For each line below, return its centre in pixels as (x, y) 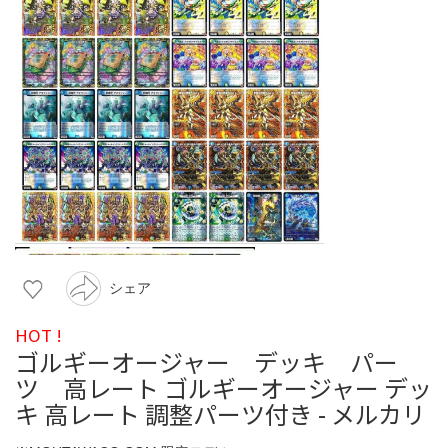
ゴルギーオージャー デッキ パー (206, 361)
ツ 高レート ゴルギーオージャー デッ (223, 387)
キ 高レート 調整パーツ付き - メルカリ (220, 413)
